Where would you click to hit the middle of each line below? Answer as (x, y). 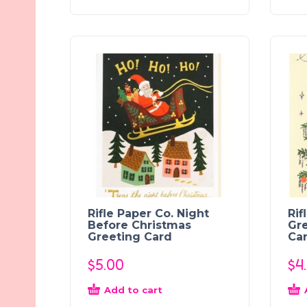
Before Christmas (139, 225)
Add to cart (133, 290)
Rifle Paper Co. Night (148, 213)
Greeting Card (130, 236)
